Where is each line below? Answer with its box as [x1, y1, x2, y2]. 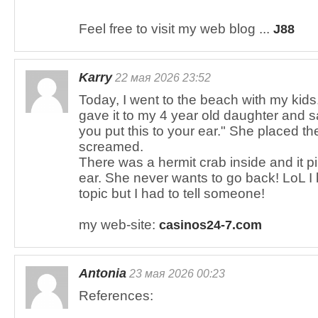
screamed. [79, 139, 143, 154]
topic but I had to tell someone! [79, 186, 265, 201]
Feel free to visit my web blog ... [79, 21, 273, 36]
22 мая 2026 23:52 [112, 71, 211, 84]
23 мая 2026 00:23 [126, 267, 225, 280]
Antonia [79, 266, 126, 280]
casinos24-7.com [159, 218, 262, 232]
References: [79, 288, 153, 303]
